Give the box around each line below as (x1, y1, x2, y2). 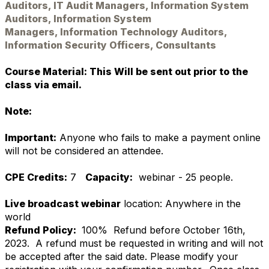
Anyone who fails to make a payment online (59, 131, 261, 144)
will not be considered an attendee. (5, 145, 166, 157)
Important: (5, 131, 56, 144)
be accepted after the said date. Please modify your (5, 250, 238, 262)
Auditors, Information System (5, 13, 151, 25)
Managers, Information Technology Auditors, (5, 26, 227, 38)
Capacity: (85, 171, 133, 183)
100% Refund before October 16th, (79, 224, 246, 236)
